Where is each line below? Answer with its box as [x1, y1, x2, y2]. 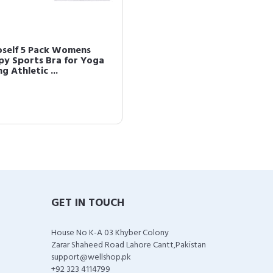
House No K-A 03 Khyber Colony [51, 226, 169, 240]
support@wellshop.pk [51, 250, 131, 264]
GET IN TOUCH [51, 194, 124, 212]
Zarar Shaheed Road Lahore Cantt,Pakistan [51, 238, 206, 252]
